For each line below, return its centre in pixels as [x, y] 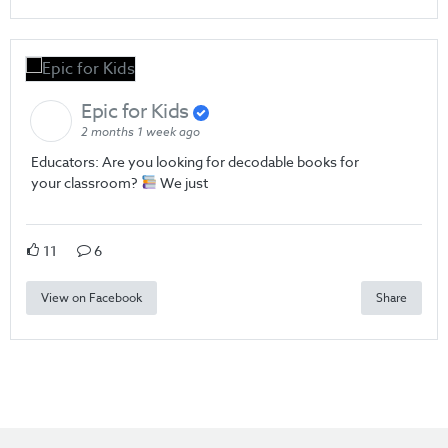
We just [182, 182]
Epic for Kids [137, 111]
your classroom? [86, 182]
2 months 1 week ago [140, 131]
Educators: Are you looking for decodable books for [195, 161]
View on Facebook [91, 297]
